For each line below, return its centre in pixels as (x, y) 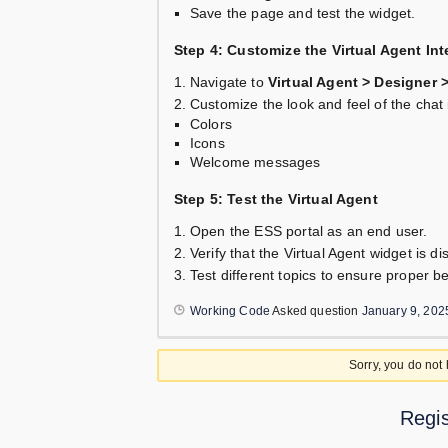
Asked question (316, 311)
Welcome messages (255, 162)
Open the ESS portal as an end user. (309, 231)
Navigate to (229, 82)
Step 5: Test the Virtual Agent (276, 199)
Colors (211, 124)
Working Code (230, 311)
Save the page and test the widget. (303, 13)
